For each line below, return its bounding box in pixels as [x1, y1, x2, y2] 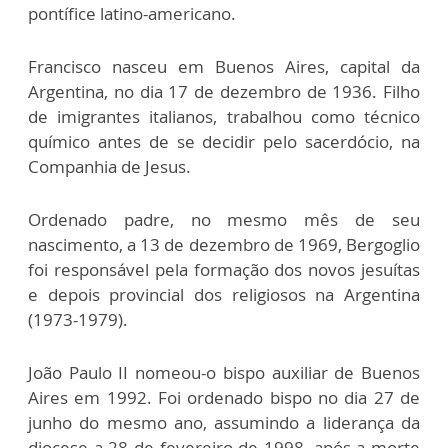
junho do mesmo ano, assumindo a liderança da [28, 411, 420, 435]
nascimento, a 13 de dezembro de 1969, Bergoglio [28, 233, 420, 257]
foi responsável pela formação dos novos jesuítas [28, 258, 420, 282]
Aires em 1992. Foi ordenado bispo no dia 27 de [28, 386, 420, 410]
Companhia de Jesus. [28, 155, 195, 179]
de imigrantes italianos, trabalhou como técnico [28, 105, 420, 129]
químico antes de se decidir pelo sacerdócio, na [28, 130, 420, 154]
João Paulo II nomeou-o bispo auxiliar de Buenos [28, 361, 420, 385]
